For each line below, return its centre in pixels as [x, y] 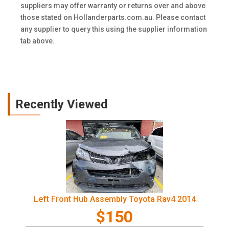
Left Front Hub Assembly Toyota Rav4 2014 [114, 199]
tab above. [38, 41]
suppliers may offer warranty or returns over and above [113, 6]
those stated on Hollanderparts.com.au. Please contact [113, 18]
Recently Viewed [62, 105]
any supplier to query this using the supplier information [114, 29]
